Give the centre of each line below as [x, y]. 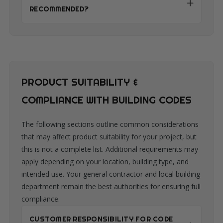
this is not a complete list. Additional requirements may [110, 149]
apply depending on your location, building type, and [105, 162]
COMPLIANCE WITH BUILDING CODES [107, 100]
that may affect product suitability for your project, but [109, 137]
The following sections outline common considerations [110, 124]
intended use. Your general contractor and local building [111, 174]
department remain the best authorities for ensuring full [111, 187]
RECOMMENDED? [59, 9]
